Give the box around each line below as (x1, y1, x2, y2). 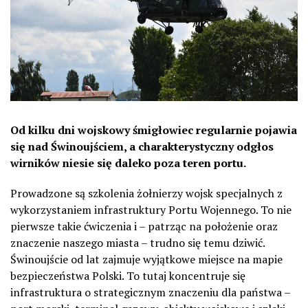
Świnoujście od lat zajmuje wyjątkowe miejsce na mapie (10, 251, 283, 267)
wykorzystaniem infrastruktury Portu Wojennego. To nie (10, 201, 291, 217)
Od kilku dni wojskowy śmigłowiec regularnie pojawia (10, 122, 297, 137)
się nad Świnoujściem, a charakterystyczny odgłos (10, 138, 274, 154)
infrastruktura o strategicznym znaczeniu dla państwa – (10, 284, 290, 300)
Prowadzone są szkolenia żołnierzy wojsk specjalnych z (10, 185, 283, 201)
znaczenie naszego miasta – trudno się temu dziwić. (10, 234, 265, 250)
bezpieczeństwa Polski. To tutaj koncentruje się (10, 267, 245, 283)
